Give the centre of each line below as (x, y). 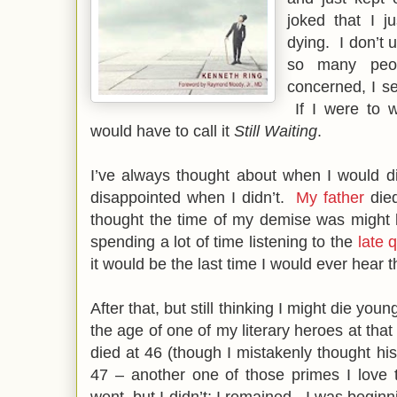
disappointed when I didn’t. (194, 197)
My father (331, 197)
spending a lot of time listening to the (224, 241)
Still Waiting (276, 131)
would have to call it (162, 131)
